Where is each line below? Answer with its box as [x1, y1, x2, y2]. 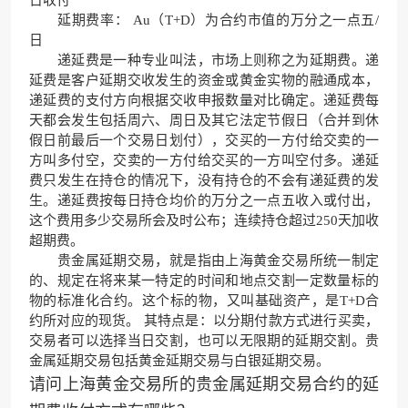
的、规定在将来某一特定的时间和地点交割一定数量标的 [29, 272, 379, 288]
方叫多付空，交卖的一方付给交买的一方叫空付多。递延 [29, 152, 379, 168]
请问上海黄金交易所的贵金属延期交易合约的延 [29, 374, 379, 393]
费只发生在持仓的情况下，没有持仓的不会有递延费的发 [29, 172, 379, 188]
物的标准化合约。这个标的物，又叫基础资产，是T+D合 [29, 292, 379, 308]
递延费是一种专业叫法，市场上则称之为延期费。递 [29, 52, 379, 67]
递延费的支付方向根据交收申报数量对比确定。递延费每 [29, 92, 379, 107]
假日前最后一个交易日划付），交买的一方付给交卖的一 [29, 132, 379, 148]
